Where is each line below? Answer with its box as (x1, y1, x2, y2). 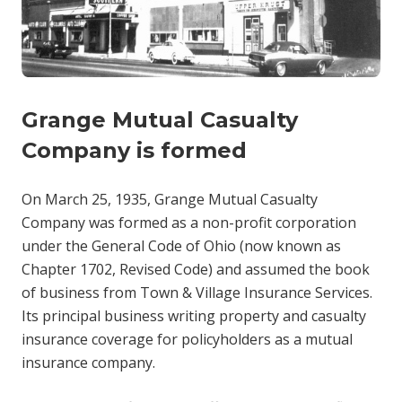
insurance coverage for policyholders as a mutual (22, 329, 353, 349)
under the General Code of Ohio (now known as (22, 236, 341, 256)
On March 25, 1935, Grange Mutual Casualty (22, 189, 318, 209)
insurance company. (22, 353, 155, 372)
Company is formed (22, 137, 247, 163)
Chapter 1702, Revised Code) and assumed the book (22, 259, 370, 279)
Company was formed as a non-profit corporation (22, 213, 356, 232)
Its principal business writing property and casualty (22, 306, 366, 326)
